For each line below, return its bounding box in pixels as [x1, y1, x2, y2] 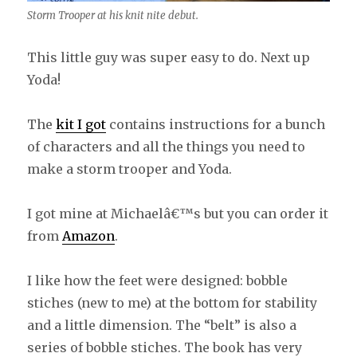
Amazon [62, 227, 116, 244]
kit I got [56, 116, 107, 132]
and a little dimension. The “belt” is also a [27, 316, 297, 333]
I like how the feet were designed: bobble [27, 272, 288, 288]
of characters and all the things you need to [27, 138, 306, 155]
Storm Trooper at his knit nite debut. [27, 8, 199, 22]
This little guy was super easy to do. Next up [27, 49, 311, 65]
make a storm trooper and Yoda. [27, 160, 233, 177]
